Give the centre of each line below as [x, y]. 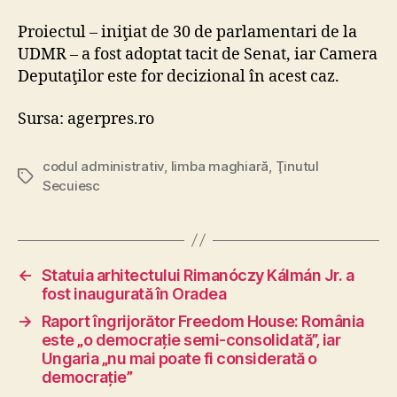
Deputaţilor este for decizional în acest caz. [179, 77]
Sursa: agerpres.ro [86, 119]
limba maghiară [220, 166]
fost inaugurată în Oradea [134, 293]
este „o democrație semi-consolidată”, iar [191, 339]
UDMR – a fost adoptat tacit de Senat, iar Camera [198, 55]
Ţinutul [297, 166]
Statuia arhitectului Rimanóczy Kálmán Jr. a [198, 275]
